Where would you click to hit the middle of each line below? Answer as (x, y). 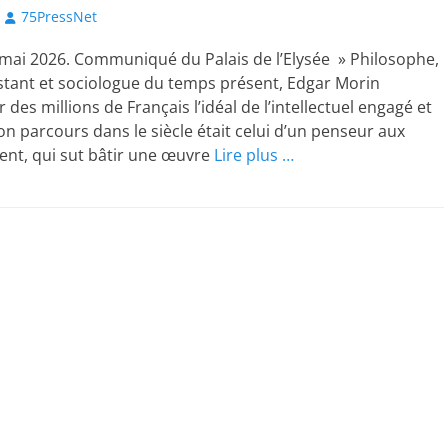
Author (27, 15)
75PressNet (59, 16)
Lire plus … (254, 155)
